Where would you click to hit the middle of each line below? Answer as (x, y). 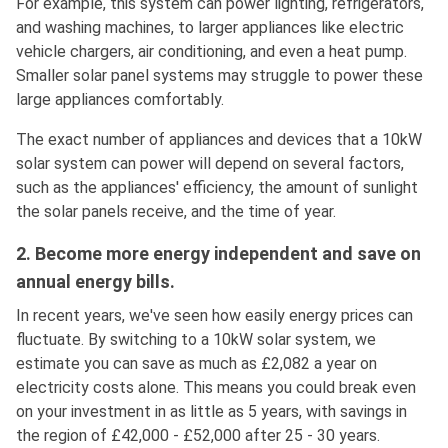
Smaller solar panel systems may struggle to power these (219, 76)
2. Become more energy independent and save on (218, 254)
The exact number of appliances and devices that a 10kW (219, 140)
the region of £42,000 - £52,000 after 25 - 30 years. (198, 436)
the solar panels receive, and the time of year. (176, 212)
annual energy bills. (95, 282)
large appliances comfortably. (120, 100)
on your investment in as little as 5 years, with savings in (211, 412)
